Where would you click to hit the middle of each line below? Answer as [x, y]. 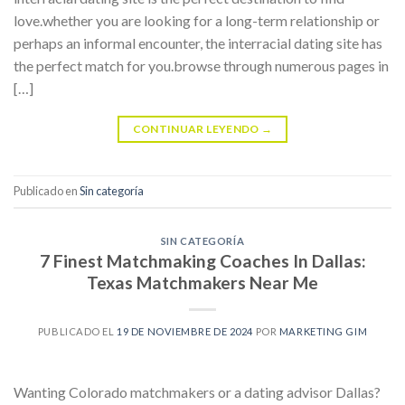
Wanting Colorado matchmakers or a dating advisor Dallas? [197, 392]
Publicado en [47, 190]
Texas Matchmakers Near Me [202, 283]
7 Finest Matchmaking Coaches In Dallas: [202, 261]
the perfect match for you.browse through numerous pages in [201, 65]
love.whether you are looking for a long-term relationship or [197, 20]
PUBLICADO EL [77, 332]
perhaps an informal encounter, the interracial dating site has [198, 42]
